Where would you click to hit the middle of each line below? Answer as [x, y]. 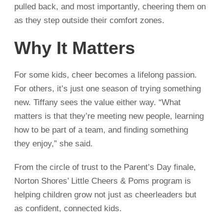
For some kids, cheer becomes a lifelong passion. [106, 75]
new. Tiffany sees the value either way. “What [97, 103]
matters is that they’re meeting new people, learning [109, 116]
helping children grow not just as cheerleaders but [105, 195]
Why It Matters [75, 48]
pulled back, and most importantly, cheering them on [110, 7]
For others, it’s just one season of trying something [108, 89]
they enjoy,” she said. [54, 144]
